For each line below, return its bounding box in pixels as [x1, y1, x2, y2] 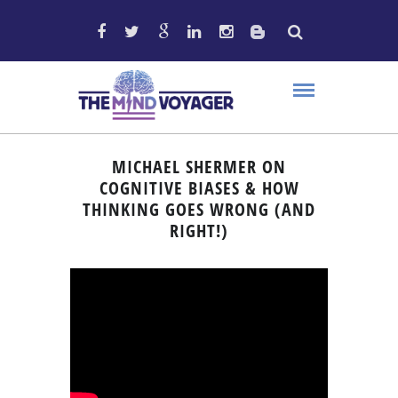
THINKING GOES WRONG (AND [83, 197, 315, 221]
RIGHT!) [170, 219, 228, 243]
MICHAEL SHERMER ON [112, 155, 286, 179]
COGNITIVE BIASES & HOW [99, 176, 299, 200]
